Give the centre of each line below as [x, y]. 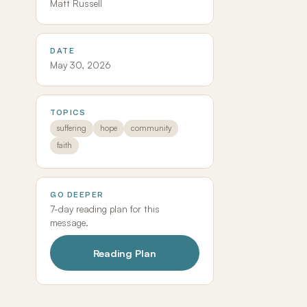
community [151, 128]
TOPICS [68, 113]
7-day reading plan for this [105, 209]
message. [69, 222]
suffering [72, 128]
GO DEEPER [77, 195]
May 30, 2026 [81, 65]
